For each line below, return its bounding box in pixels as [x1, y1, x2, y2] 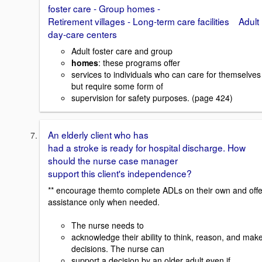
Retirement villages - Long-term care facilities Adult [48, 15, 259, 28]
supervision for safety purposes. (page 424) [71, 92, 233, 104]
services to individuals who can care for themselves [71, 68, 261, 81]
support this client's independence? [48, 167, 192, 180]
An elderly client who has [48, 128, 149, 142]
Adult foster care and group [71, 45, 173, 57]
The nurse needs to [71, 219, 144, 231]
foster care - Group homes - [48, 2, 160, 15]
